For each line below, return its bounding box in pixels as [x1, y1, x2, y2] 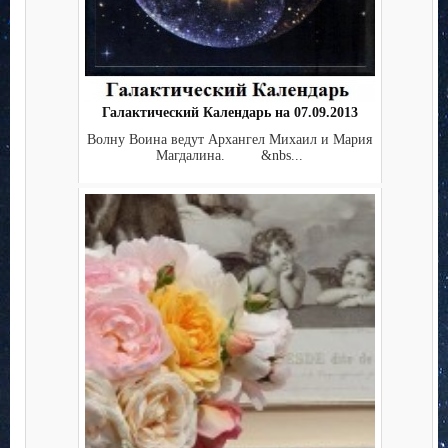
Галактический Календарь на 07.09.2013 [101, 105, 358, 121]
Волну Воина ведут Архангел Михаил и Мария [87, 131, 372, 147]
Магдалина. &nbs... [156, 147, 303, 163]
